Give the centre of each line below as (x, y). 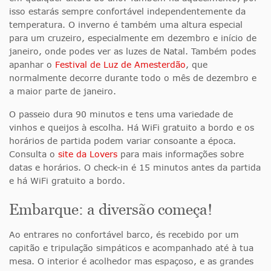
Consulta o (34, 154)
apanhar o (32, 64)
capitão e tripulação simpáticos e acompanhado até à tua (131, 247)
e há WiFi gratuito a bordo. (67, 180)
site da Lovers (88, 154)
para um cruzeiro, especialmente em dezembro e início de (133, 38)
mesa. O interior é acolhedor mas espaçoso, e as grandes (131, 261)
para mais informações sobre (181, 154)
